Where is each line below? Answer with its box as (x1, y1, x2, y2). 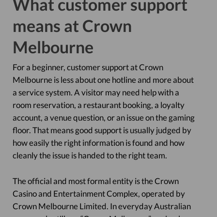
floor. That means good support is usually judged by (12, 125, 191, 135)
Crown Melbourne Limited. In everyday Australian (12, 201, 191, 211)
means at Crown (12, 15, 132, 35)
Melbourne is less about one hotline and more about (12, 75, 194, 85)
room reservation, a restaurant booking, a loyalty (12, 100, 185, 110)
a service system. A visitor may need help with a (12, 87, 179, 97)
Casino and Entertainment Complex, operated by (12, 188, 185, 199)
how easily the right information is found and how (12, 138, 185, 148)
